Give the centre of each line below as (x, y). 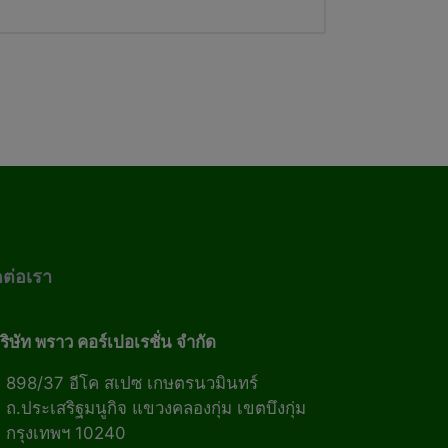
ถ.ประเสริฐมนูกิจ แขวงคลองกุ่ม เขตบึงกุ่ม (156, 407)
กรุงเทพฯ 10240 (66, 432)
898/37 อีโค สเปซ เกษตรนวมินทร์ (132, 382)
